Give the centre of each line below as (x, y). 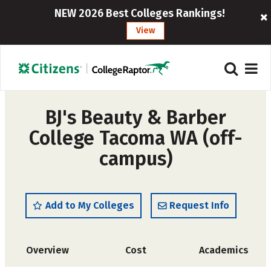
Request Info (199, 205)
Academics (224, 250)
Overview (47, 250)
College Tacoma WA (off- (135, 138)
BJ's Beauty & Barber (135, 117)
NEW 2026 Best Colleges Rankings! (139, 13)
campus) (135, 158)
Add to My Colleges (90, 205)
